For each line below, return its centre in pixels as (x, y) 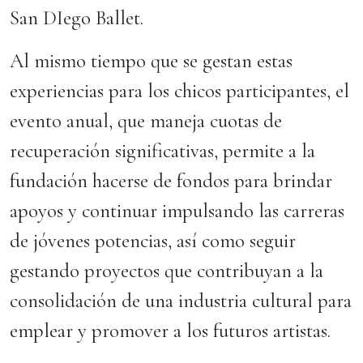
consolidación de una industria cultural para (181, 301)
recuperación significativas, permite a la (162, 151)
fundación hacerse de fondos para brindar (171, 181)
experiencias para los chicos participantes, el (179, 91)
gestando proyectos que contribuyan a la (167, 271)
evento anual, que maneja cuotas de (146, 121)
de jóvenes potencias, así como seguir (153, 241)
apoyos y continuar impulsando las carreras (177, 211)
